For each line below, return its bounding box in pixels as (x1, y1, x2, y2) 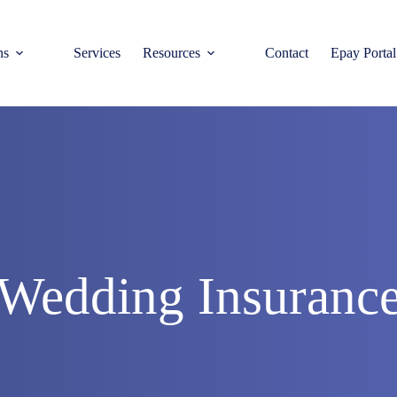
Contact (265, 45, 309, 60)
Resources (143, 45, 201, 60)
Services (74, 45, 121, 60)
